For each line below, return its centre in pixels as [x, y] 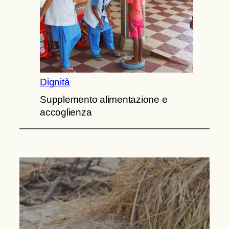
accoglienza [66, 112]
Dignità [55, 82]
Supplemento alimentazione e [104, 100]
